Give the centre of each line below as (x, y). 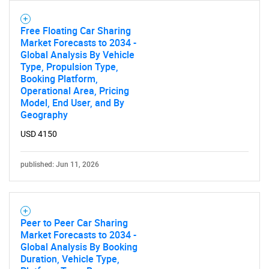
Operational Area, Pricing (75, 91)
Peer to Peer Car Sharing (74, 223)
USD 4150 (39, 134)
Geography (44, 115)
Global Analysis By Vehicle (77, 55)
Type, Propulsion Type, (69, 67)
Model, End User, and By (72, 103)
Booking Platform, (59, 79)
